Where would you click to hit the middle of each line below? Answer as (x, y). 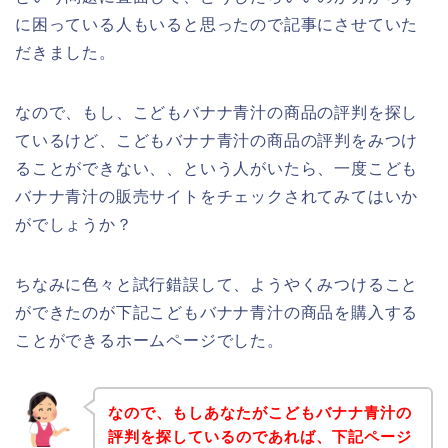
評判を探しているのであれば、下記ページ (259, 437)
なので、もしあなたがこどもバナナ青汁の (259, 413)
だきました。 (65, 52)
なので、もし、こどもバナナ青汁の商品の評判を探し (217, 112)
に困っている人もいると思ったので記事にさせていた (217, 24)
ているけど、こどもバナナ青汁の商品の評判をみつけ (217, 140)
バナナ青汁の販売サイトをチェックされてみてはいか (217, 196)
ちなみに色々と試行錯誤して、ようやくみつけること (217, 284)
